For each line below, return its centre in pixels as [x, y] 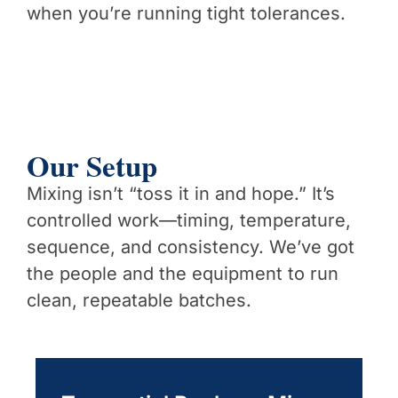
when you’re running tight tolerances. [186, 13]
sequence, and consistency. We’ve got [191, 247]
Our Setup [92, 165]
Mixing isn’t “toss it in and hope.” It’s [181, 193]
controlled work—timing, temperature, [189, 220]
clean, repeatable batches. [139, 300]
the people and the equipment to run [183, 273]
